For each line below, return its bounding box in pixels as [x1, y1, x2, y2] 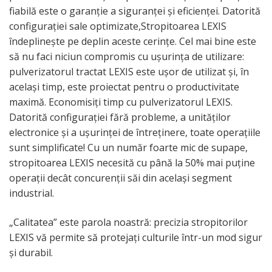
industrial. [9, 186, 56, 200]
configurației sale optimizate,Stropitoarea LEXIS [9, 19, 226, 33]
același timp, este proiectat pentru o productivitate [9, 80, 239, 93]
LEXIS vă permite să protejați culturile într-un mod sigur [9, 231, 262, 244]
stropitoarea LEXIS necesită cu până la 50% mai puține [9, 156, 255, 169]
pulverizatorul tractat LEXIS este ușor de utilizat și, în [9, 65, 249, 78]
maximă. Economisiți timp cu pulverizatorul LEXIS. [9, 95, 233, 109]
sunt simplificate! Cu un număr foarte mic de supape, [9, 141, 248, 154]
